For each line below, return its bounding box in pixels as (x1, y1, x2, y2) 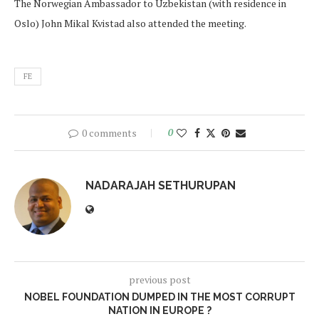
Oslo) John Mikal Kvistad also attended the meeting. (14, 16, 246, 30)
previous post (128, 272, 191, 286)
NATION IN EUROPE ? (108, 304, 211, 316)
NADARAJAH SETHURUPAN (85, 178, 236, 192)
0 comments (81, 125, 137, 140)
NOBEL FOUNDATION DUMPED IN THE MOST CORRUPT (23, 291, 296, 303)
